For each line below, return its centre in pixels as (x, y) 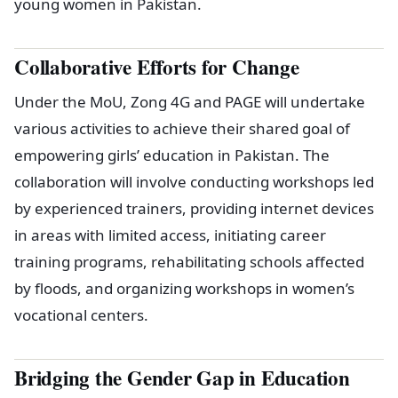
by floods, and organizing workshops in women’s (184, 288)
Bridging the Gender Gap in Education (182, 377)
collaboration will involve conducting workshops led (194, 181)
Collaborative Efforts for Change (157, 66)
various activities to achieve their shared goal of (182, 128)
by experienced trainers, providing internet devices (194, 208)
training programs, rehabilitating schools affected (189, 261)
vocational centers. (81, 314)
